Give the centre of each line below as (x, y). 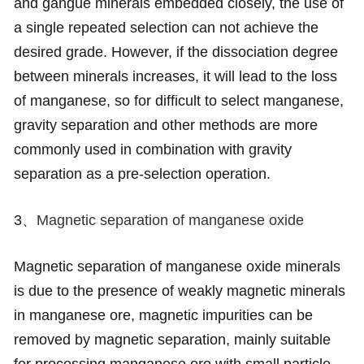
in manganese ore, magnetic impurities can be (163, 316)
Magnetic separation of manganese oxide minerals (177, 267)
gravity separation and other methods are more (165, 126)
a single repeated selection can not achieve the (166, 28)
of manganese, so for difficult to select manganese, (178, 101)
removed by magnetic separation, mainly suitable (172, 340)
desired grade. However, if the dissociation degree (175, 52)
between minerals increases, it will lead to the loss (175, 77)
